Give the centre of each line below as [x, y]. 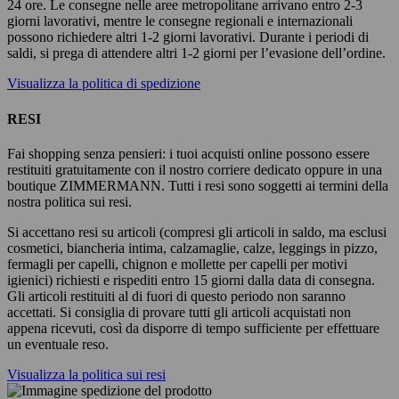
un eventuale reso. [58, 344]
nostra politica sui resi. [69, 202]
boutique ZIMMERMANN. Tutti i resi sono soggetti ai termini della [198, 186]
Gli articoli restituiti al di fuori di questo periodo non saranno [176, 296]
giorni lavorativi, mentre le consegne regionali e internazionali [180, 21]
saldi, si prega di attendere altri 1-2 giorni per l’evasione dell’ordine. [196, 53]
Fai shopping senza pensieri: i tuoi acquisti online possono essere [188, 154]
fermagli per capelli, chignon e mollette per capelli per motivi [177, 264]
